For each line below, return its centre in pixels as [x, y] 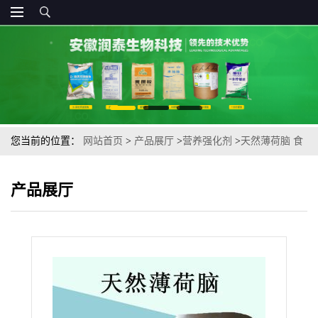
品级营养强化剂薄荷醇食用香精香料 [90, 169]
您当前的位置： [47, 141]
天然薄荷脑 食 [272, 141]
